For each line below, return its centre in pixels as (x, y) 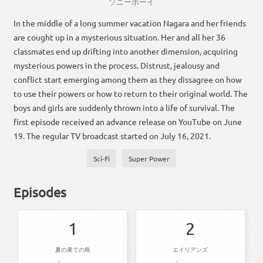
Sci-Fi (102, 158)
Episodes (40, 192)
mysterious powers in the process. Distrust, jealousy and (117, 65)
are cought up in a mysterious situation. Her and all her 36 (120, 37)
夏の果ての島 (73, 249)
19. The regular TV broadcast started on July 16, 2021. (112, 136)
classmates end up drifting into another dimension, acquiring (126, 51)
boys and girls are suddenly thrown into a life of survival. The (124, 108)
